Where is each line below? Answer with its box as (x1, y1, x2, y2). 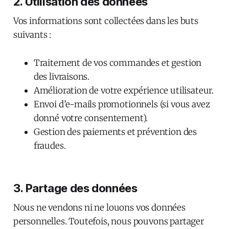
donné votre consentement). (33, 112, 148, 124)
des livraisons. (33, 71, 90, 82)
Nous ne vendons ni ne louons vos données (13, 201, 186, 213)
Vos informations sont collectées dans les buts (13, 15, 198, 27)
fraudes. (33, 140, 66, 151)
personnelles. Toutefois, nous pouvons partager (13, 215, 204, 227)
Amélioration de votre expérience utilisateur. (33, 84, 214, 96)
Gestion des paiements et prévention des (33, 126, 197, 138)
